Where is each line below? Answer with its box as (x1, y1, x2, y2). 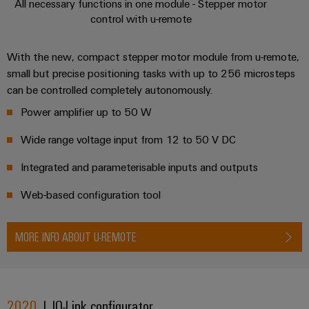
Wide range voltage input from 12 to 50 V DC (21, 132, 236, 147)
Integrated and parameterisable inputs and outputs (21, 160, 258, 175)
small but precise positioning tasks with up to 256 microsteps (7, 66, 295, 81)
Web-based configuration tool (21, 188, 161, 202)
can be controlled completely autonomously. (7, 83, 212, 97)
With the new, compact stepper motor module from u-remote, (7, 50, 299, 64)
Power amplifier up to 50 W (21, 105, 152, 119)
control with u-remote (90, 12, 192, 26)
